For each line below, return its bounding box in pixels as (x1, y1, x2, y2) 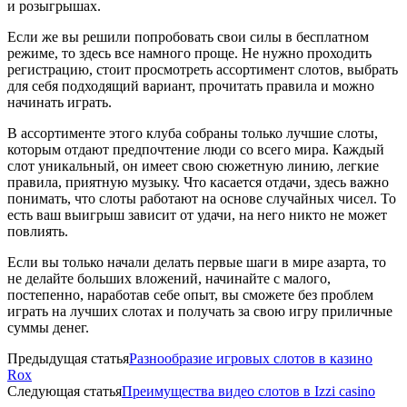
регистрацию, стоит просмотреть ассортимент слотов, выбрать (7, 61, 398, 77)
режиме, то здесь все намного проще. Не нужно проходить (7, 45, 372, 61)
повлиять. (7, 223, 68, 239)
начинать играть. (7, 94, 112, 110)
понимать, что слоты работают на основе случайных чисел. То (7, 190, 396, 206)
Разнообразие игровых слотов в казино (129, 350, 372, 366)
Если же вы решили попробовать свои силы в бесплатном (7, 28, 369, 45)
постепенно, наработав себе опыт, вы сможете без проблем (7, 286, 373, 303)
